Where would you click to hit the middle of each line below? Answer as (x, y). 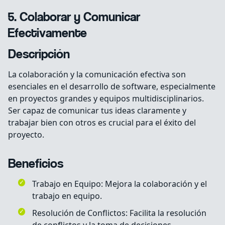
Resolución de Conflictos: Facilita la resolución (119, 213)
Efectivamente (47, 34)
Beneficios (36, 165)
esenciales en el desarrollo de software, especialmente (112, 87)
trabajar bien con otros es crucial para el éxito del (102, 123)
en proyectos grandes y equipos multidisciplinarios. (106, 99)
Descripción (39, 55)
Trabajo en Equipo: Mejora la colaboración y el (120, 184)
